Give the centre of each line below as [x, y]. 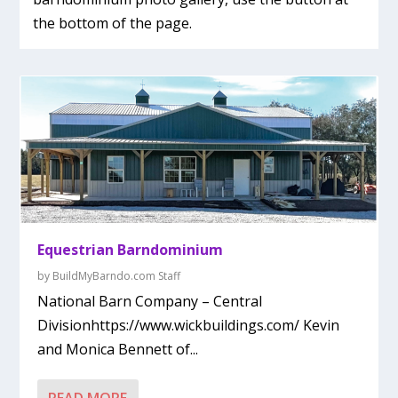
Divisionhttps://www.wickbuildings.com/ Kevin [189, 326]
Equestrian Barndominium [131, 250]
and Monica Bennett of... [118, 350]
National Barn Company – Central [150, 302]
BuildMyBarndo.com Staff [117, 276]
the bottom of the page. [113, 23]
